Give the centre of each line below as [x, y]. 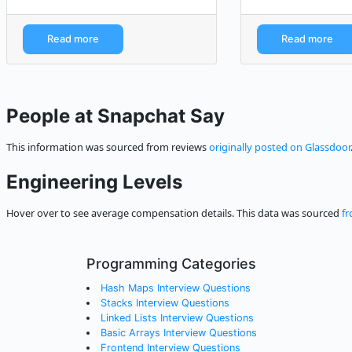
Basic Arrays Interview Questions [178, 333]
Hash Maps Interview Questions [175, 288]
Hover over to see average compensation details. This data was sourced [174, 213]
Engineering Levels [94, 182]
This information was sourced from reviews [108, 147]
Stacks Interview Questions [165, 303]
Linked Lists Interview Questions [177, 318]
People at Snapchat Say [115, 116]
